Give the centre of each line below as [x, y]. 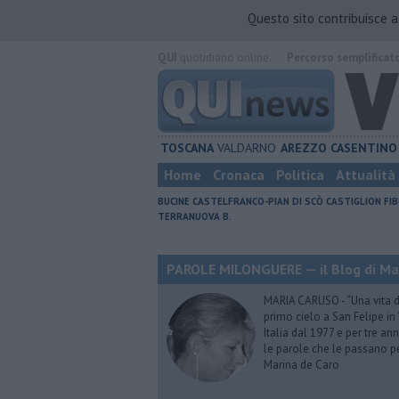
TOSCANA [187, 148]
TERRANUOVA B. [195, 216]
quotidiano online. [224, 57]
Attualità [366, 175]
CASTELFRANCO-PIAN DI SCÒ [258, 201]
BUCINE [174, 201]
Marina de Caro [301, 365]
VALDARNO [247, 148]
